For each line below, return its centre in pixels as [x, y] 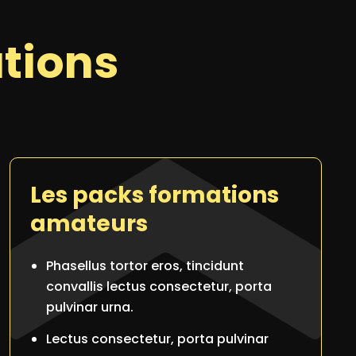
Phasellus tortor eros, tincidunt [145, 266]
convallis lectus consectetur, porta [159, 286]
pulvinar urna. [90, 307]
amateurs [89, 224]
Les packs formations [155, 195]
